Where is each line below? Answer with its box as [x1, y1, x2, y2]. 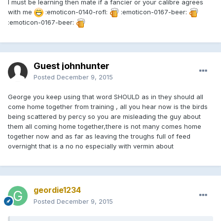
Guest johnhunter [34, 60, 110, 71]
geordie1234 [34, 184, 81, 195]
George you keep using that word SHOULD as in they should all [8, 92, 203, 101]
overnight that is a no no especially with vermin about [8, 142, 174, 150]
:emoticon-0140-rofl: [43, 7, 110, 16]
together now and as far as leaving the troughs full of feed [8, 132, 190, 140]
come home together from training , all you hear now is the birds [8, 102, 208, 110]
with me [8, 7, 34, 16]
